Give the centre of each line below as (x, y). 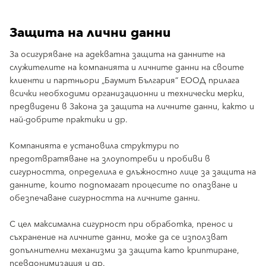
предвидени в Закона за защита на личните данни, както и (132, 107)
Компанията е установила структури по (94, 146)
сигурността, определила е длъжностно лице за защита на (133, 172)
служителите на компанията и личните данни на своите (127, 68)
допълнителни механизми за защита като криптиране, (124, 251)
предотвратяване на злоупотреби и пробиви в (110, 159)
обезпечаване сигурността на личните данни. (105, 198)
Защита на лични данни (90, 33)
